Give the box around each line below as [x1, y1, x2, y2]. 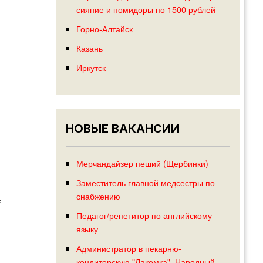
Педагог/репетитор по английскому [76, 209, 212, 222]
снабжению [76, 190, 120, 203]
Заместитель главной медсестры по [76, 176, 215, 189]
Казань [76, 41, 103, 54]
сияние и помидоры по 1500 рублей [76, 2, 215, 15]
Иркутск [76, 60, 106, 73]
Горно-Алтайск [76, 22, 133, 35]
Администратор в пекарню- [76, 242, 181, 255]
